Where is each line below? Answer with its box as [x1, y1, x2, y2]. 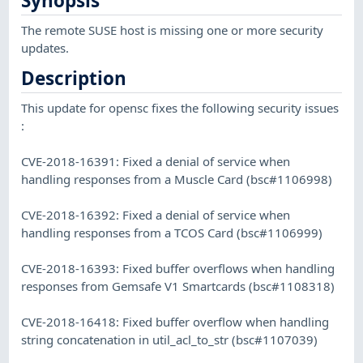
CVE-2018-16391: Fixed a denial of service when [21, 152, 291, 169]
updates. [21, 39, 70, 56]
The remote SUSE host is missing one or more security [21, 21, 324, 38]
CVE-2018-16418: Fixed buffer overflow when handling [21, 313, 330, 330]
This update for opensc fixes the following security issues [21, 99, 340, 116]
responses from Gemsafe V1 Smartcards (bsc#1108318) [21, 277, 335, 294]
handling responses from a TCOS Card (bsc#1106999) [21, 224, 323, 241]
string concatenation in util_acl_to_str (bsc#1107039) [21, 331, 318, 348]
